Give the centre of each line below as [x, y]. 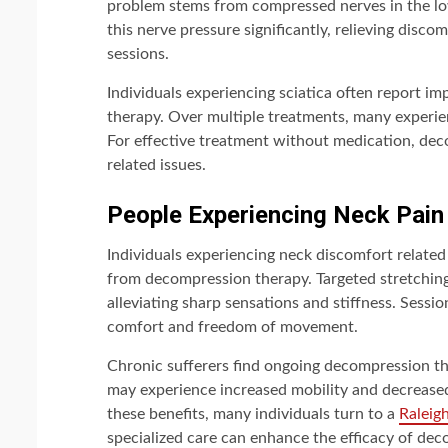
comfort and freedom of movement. [232, 326]
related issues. [156, 164]
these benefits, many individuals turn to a [253, 413]
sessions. [138, 53]
